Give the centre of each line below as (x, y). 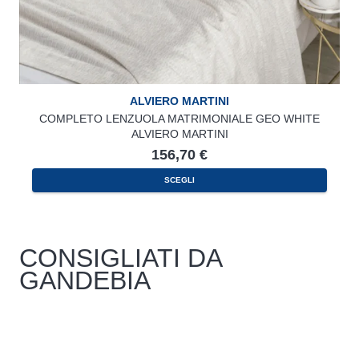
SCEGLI (179, 180)
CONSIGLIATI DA (120, 258)
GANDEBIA (85, 281)
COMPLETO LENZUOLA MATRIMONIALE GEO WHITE (179, 118)
